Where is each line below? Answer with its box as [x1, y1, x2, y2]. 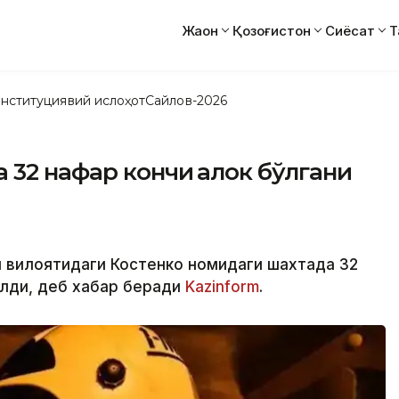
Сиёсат [325, 21, 375, 39]
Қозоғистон [232, 21, 311, 39]
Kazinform [185, 278, 259, 296]
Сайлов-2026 [145, 92, 227, 109]
